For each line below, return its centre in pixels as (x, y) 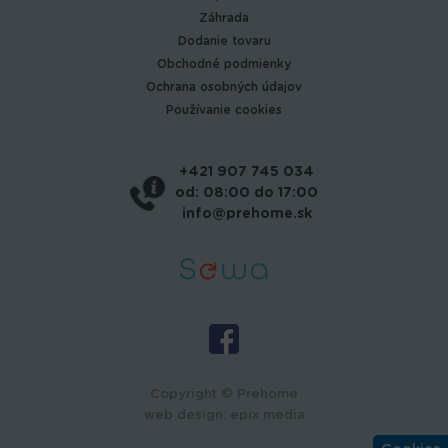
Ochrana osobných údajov (224, 87)
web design (183, 416)
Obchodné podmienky (224, 64)
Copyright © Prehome (224, 395)
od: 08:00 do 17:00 (246, 193)
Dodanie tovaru (224, 41)
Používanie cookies (224, 110)
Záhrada (224, 18)
